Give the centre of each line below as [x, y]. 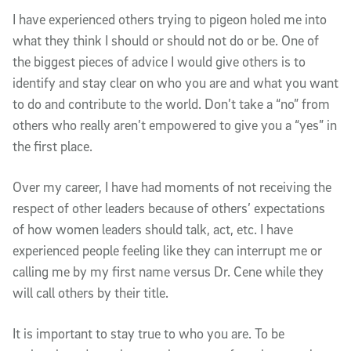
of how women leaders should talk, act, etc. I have [153, 229]
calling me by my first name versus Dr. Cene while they [168, 271]
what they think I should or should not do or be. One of [166, 40]
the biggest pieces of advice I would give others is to [159, 61]
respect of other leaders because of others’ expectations [169, 208]
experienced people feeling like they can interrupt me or [167, 250]
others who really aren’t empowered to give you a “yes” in [175, 125]
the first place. [52, 146]
